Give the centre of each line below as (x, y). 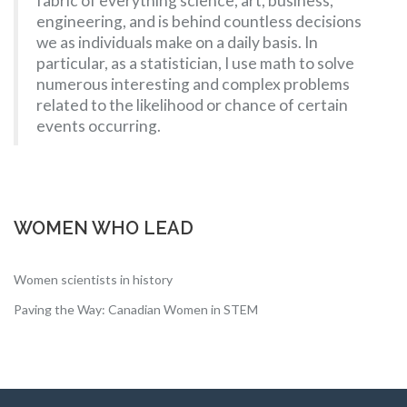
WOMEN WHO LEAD (104, 228)
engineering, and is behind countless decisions (199, 21)
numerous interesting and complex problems (193, 84)
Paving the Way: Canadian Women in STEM (136, 309)
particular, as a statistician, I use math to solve (195, 63)
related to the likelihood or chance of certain (192, 105)
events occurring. (99, 126)
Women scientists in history (93, 279)
